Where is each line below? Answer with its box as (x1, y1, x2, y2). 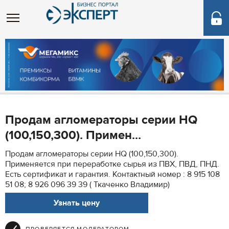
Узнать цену (54, 198, 100, 208)
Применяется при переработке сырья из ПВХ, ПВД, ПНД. (5, 159, 219, 169)
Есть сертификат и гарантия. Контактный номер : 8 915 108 (5, 169, 220, 179)
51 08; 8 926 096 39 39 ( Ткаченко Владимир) (5, 179, 170, 190)
